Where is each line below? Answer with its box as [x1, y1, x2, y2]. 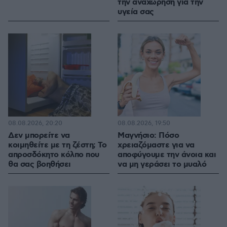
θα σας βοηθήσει [8, 159, 71, 170]
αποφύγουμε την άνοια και [118, 149, 216, 161]
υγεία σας [118, 7, 154, 18]
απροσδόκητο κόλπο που [8, 149, 99, 161]
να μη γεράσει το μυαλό [118, 159, 206, 170]
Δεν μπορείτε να [8, 130, 70, 141]
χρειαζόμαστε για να [118, 140, 195, 151]
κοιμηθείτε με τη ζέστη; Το [8, 140, 106, 151]
